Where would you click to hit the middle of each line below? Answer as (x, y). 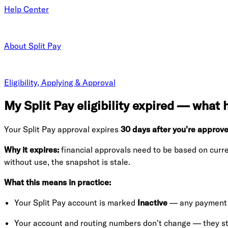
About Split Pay (33, 46)
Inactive (152, 202)
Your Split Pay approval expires (62, 129)
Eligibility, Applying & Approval (60, 83)
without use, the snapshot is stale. (67, 162)
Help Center (26, 9)
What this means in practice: (58, 182)
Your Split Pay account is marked (76, 202)
